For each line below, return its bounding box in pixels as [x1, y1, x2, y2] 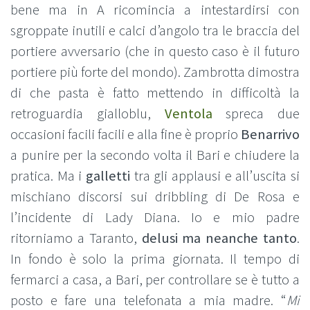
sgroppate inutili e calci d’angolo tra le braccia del [10, 21, 300, 39]
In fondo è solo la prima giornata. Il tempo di [10, 250, 300, 268]
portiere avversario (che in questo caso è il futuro [10, 42, 300, 60]
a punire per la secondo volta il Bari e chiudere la [10, 146, 300, 164]
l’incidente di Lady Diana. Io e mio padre [10, 208, 300, 226]
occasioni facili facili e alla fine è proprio [10, 125, 241, 143]
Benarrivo [241, 125, 300, 143]
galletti [86, 167, 130, 185]
